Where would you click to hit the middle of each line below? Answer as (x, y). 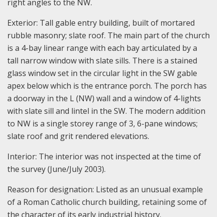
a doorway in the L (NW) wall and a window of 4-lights (104, 99)
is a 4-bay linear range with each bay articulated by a (102, 48)
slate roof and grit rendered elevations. (80, 136)
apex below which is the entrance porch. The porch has (107, 86)
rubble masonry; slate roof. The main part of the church (108, 36)
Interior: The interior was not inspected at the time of (104, 157)
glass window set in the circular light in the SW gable (102, 73)
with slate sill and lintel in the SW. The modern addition (106, 111)
